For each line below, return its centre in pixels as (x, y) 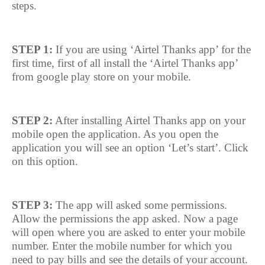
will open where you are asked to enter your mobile (128, 232)
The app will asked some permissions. (140, 205)
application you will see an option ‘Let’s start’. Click (130, 148)
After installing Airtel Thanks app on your (149, 120)
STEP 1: (34, 49)
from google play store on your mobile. (101, 77)
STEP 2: (32, 120)
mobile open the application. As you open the (115, 134)
